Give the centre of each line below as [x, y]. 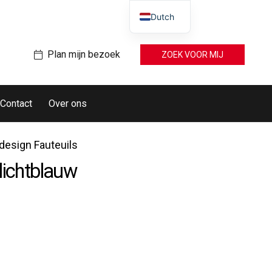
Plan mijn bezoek [83, 54]
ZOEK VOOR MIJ [192, 55]
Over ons [67, 104]
